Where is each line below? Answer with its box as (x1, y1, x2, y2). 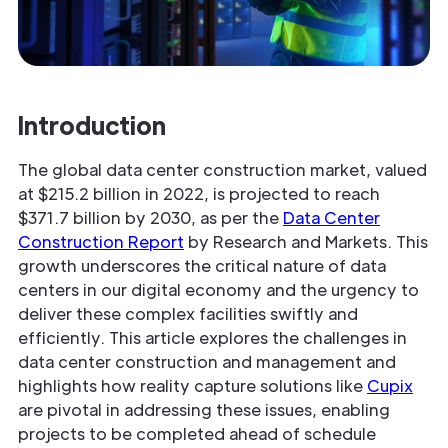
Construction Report (18, 231, 184, 253)
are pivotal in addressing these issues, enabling (18, 399, 390, 421)
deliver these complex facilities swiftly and (18, 303, 358, 325)
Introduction (18, 109, 166, 141)
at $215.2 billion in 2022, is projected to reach (18, 183, 380, 205)
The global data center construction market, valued (18, 159, 427, 181)
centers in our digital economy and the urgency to (18, 279, 419, 301)
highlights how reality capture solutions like (18, 375, 367, 397)
